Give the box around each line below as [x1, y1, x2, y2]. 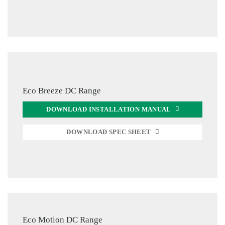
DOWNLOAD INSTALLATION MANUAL [46, 106, 171, 114]
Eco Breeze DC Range [23, 85, 101, 95]
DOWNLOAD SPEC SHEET [66, 128, 151, 136]
